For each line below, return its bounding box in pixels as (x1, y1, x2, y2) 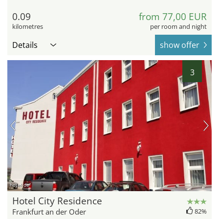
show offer (160, 40, 199, 51)
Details (12, 40, 38, 51)
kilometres (12, 22, 43, 31)
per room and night (150, 22, 207, 31)
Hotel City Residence (12, 195, 102, 208)
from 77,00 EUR (139, 10, 207, 23)
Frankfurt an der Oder (12, 207, 86, 217)
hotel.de (10, 181, 29, 189)
